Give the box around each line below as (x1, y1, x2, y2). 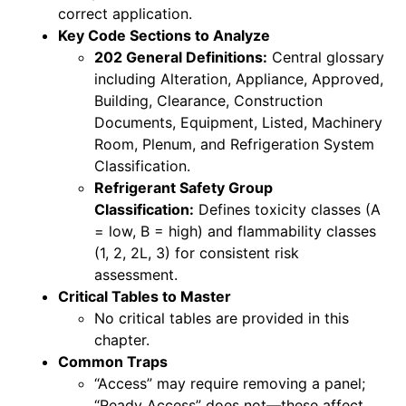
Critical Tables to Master (58, 287, 231, 306)
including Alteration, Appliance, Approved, (94, 70, 383, 89)
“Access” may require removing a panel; (94, 374, 365, 393)
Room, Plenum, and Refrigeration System (94, 135, 374, 154)
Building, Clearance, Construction (94, 92, 323, 111)
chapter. (94, 331, 150, 350)
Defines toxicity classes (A (194, 200, 381, 219)
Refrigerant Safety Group (94, 179, 273, 198)
